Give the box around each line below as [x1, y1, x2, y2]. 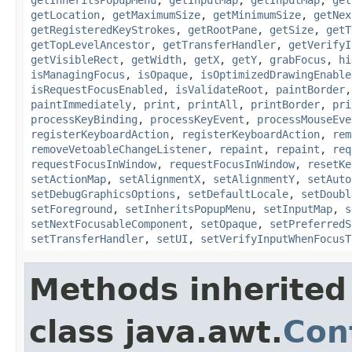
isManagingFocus [31, 68, 125, 81]
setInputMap [263, 202, 332, 215]
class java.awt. [29, 313, 283, 350]
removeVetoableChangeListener [31, 142, 207, 156]
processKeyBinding [31, 112, 137, 126]
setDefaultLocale [188, 187, 288, 200]
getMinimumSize [213, 8, 301, 21]
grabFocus [269, 53, 326, 66]
